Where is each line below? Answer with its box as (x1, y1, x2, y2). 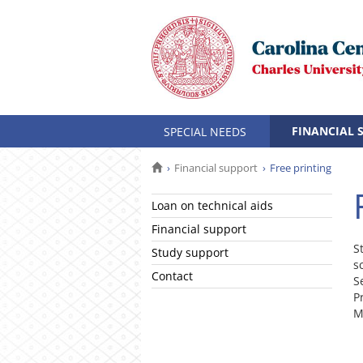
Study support (152, 245, 228, 260)
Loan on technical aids (152, 198, 273, 213)
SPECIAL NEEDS (164, 124, 246, 139)
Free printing (270, 160, 331, 175)
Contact (152, 268, 193, 284)
